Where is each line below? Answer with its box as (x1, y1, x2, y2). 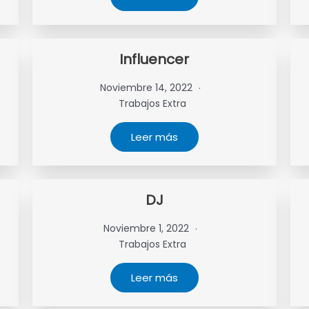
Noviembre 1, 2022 (103, 221, 192, 235)
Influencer (119, 50, 190, 69)
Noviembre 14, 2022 (100, 81, 196, 94)
